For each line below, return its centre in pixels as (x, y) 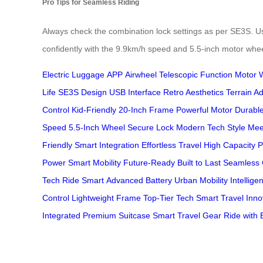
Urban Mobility (201, 181)
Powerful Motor (204, 110)
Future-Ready (149, 163)
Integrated (61, 216)
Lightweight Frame (106, 198)
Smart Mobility (95, 163)
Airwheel (141, 75)
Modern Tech (200, 128)
